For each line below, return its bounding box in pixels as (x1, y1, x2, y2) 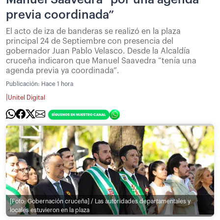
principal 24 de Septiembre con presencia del (6, 37, 173, 46)
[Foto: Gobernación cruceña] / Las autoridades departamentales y (10, 198, 191, 204)
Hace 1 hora (41, 81, 73, 87)
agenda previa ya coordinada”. (6, 67, 119, 75)
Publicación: (6, 81, 41, 87)
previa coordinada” (6, 9, 114, 21)
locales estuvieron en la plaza (10, 207, 89, 213)
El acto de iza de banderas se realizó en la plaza (6, 27, 181, 36)
